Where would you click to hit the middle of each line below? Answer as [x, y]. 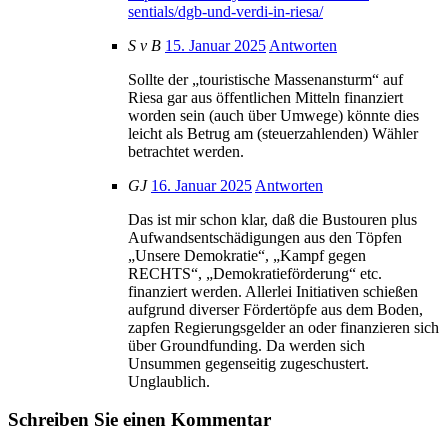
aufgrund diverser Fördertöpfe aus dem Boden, [275, 309]
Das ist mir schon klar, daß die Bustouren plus [272, 219]
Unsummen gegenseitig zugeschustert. [248, 363]
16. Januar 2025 [201, 185]
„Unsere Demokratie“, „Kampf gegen [247, 255]
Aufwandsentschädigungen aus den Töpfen [265, 237]
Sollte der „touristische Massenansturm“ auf [265, 79]
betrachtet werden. [186, 151]
